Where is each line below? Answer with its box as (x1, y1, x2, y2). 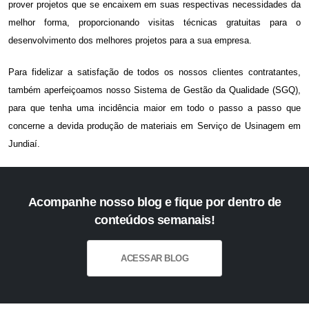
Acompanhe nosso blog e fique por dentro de (28, 195, 281, 210)
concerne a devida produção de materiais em (8, 121, 197, 132)
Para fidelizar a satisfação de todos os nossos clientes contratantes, (8, 67, 301, 78)
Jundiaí (8, 139, 37, 150)
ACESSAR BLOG (121, 253, 188, 264)
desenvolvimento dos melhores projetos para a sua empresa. (8, 35, 252, 46)
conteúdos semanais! (94, 213, 215, 228)
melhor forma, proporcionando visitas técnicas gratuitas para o (8, 17, 301, 28)
